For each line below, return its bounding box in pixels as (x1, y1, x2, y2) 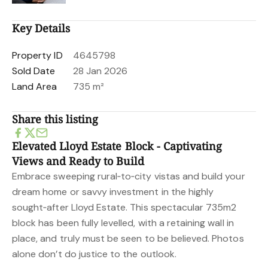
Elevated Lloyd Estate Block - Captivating (12, 139, 223, 153)
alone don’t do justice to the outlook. (12, 248, 176, 260)
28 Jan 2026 (72, 65, 128, 77)
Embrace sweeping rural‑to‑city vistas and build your (12, 170, 245, 182)
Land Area (12, 80, 57, 93)
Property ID (12, 49, 63, 62)
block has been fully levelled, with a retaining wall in (12, 217, 234, 229)
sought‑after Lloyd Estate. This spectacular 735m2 (12, 201, 237, 214)
